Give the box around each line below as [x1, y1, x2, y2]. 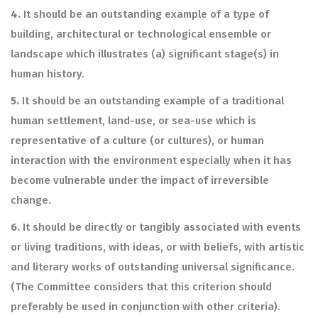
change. [11, 194, 51, 207]
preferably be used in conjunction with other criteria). [11, 300, 280, 313]
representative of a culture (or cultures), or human [11, 134, 264, 147]
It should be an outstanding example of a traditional [19, 94, 284, 107]
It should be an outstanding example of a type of [21, 8, 269, 21]
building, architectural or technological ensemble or [11, 28, 271, 40]
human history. [11, 67, 84, 80]
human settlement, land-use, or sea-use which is [11, 114, 256, 127]
